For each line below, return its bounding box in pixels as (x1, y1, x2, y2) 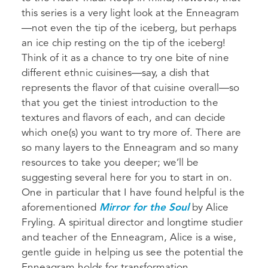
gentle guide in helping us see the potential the (22, 247, 243, 258)
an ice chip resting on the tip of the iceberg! (22, 38, 226, 48)
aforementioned (22, 202, 99, 213)
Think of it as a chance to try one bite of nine (22, 53, 229, 63)
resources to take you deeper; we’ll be (22, 157, 199, 168)
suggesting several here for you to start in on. (22, 172, 232, 183)
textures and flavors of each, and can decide (22, 112, 226, 123)
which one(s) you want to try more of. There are (22, 127, 241, 138)
